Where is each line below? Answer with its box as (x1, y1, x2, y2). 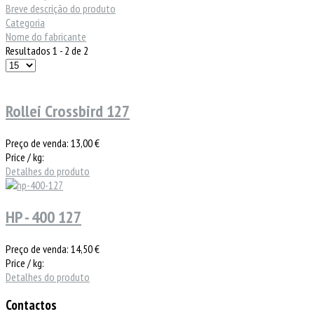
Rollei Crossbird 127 (6, 100, 130, 122)
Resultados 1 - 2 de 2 (6, 43, 88, 57)
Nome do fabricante (6, 29, 86, 43)
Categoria (6, 15, 45, 29)
